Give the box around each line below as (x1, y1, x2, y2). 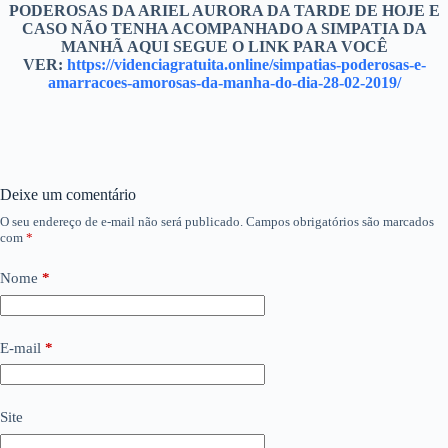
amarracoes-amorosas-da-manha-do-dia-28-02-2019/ (47, 74, 401, 92)
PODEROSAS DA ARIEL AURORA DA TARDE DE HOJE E (8, 2, 440, 20)
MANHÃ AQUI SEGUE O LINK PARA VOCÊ (60, 38, 388, 56)
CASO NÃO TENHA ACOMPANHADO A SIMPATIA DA (21, 20, 427, 38)
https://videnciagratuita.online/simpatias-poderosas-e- (66, 56, 426, 74)
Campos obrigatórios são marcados (246, 214, 434, 230)
